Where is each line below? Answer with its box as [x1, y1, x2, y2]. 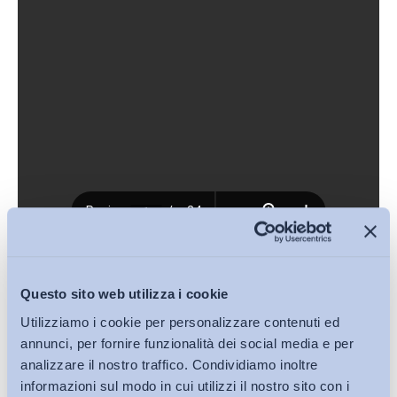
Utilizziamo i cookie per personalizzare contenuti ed [20, 314, 339, 330]
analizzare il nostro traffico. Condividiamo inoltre [20, 356, 318, 372]
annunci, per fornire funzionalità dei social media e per [20, 335, 354, 351]
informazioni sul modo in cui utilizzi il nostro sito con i [20, 378, 349, 393]
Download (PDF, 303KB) [18, 250, 151, 271]
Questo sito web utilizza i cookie [20, 286, 229, 302]
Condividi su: [18, 327, 91, 348]
